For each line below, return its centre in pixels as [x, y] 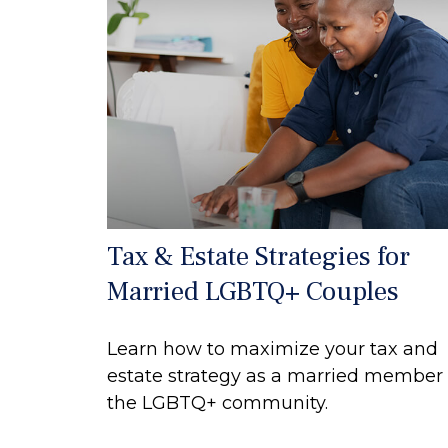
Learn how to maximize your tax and [272, 348]
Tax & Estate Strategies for [258, 256]
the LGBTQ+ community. [217, 402]
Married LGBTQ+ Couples [253, 291]
